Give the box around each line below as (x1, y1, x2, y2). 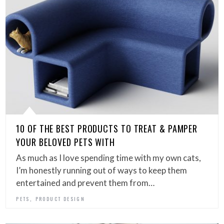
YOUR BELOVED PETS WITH (16, 135, 115, 149)
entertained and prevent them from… (16, 177, 155, 188)
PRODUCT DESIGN (35, 195, 85, 203)
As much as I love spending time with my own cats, (16, 152, 201, 163)
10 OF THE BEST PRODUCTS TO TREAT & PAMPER (16, 122, 198, 135)
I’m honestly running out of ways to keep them (16, 165, 187, 176)
